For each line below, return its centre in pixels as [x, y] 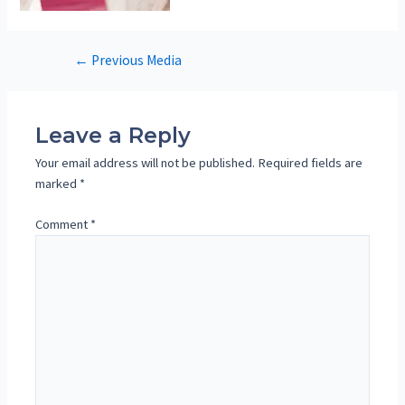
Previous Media [135, 61]
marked [58, 184]
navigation [78, 81]
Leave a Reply [113, 136]
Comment [63, 224]
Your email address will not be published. [146, 163]
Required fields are [311, 163]
